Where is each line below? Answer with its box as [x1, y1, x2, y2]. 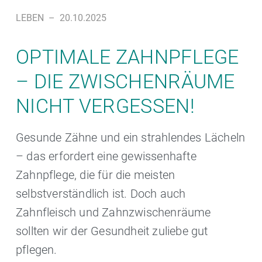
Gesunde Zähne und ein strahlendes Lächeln [16, 130, 246, 145]
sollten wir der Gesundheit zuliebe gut [16, 224, 208, 239]
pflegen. [16, 243, 57, 257]
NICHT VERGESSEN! [16, 94, 195, 118]
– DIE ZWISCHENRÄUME [16, 70, 235, 94]
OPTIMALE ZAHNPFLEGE [16, 45, 239, 69]
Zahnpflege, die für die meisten [16, 168, 175, 182]
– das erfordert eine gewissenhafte [16, 149, 196, 164]
